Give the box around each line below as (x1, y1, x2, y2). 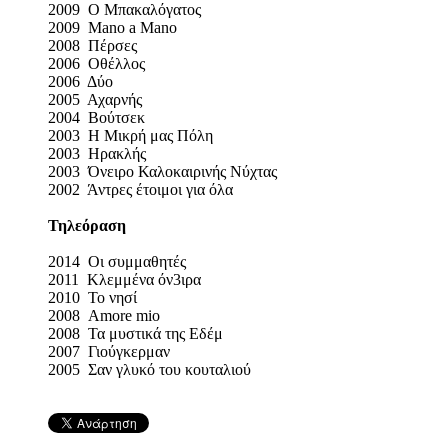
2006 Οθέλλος (48, 55, 145, 73)
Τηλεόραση (48, 217, 126, 235)
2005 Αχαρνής (48, 91, 142, 109)
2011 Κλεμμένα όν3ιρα (48, 271, 245, 289)
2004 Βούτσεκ (48, 109, 145, 127)
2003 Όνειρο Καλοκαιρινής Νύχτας (48, 163, 277, 181)
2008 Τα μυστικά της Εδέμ (48, 325, 267, 343)
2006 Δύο (48, 73, 113, 91)
